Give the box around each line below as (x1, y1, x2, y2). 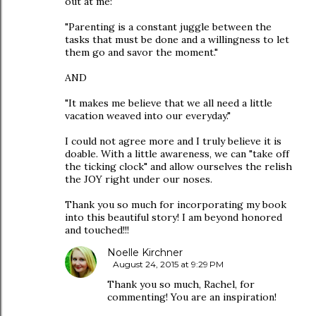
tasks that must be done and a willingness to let (65, 33, 289, 46)
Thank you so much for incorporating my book (65, 198, 286, 211)
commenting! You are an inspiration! (107, 291, 276, 303)
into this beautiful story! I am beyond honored (65, 211, 282, 224)
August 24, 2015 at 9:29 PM (113, 259, 224, 269)
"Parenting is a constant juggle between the (65, 20, 272, 33)
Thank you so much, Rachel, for (107, 278, 255, 291)
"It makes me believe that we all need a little (65, 97, 272, 109)
